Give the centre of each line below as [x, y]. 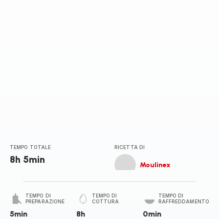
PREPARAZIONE [45, 201]
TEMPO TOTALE [31, 147]
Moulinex [155, 165]
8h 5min [27, 159]
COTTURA [105, 201]
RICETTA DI [130, 147]
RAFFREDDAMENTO [184, 201]
